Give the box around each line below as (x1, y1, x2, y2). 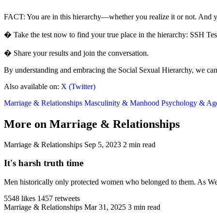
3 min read (128, 202, 160, 211)
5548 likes (4, 194, 35, 202)
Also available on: (4, 82, 61, 91)
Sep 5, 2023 (84, 140, 121, 149)
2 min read (123, 140, 155, 149)
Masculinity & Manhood (84, 98, 161, 107)
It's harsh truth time (4, 158, 83, 169)
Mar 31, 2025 (84, 202, 126, 211)
